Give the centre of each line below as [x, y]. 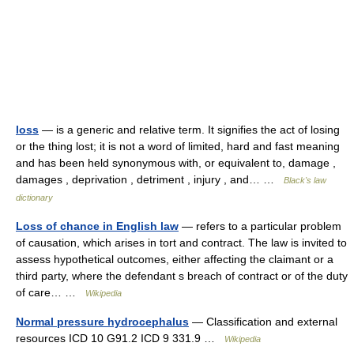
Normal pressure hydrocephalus [102, 322]
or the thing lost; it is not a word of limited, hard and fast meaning [178, 146]
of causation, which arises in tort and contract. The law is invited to [181, 243]
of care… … [51, 292]
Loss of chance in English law [97, 226]
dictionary [34, 198]
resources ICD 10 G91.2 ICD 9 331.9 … [120, 338]
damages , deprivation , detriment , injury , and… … [150, 179]
